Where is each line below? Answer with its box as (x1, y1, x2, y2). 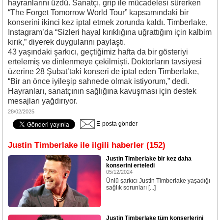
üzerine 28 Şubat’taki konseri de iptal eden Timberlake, (8, 67, 199, 76)
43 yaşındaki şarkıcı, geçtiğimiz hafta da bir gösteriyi (8, 48, 188, 56)
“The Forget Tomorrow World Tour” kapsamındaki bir (8, 8, 189, 17)
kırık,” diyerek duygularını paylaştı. (8, 38, 126, 47)
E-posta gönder (95, 120, 137, 127)
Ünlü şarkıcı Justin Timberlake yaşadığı (106, 177, 210, 185)
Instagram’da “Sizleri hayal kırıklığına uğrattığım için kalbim (8, 28, 212, 37)
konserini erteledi (106, 162, 155, 169)
